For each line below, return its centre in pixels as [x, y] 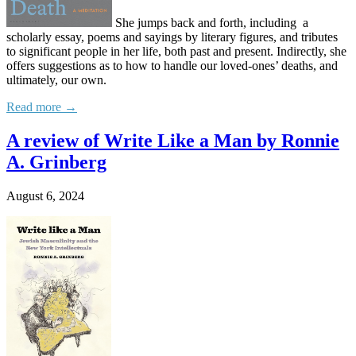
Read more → [42, 107]
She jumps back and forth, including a [210, 23]
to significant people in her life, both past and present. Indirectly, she [176, 52]
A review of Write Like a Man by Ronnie [173, 141]
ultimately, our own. [56, 80]
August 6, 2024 [45, 196]
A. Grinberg [56, 163]
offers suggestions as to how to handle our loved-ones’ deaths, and [172, 66]
